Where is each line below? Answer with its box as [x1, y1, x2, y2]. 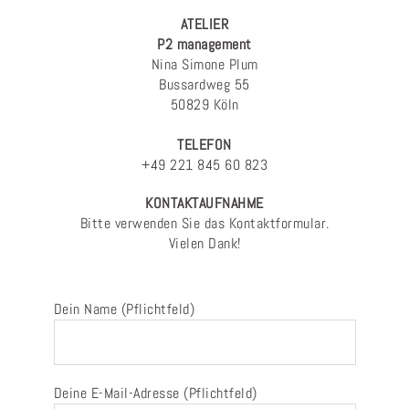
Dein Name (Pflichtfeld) [53, 299, 194, 319]
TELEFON [177, 135, 232, 154]
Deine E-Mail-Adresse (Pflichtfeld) [53, 383, 257, 403]
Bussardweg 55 [159, 75, 250, 94]
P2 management [157, 35, 252, 54]
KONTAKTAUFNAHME [145, 194, 264, 213]
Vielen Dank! [168, 234, 241, 253]
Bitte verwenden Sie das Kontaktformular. [79, 214, 330, 233]
